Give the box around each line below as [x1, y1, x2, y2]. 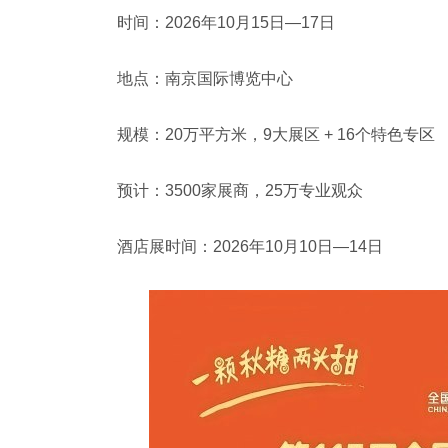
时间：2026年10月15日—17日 [117, 14, 343, 31]
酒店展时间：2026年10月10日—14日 [117, 238, 383, 255]
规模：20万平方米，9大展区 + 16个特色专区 [117, 126, 443, 143]
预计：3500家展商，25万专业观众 [117, 182, 363, 199]
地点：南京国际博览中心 [117, 70, 301, 87]
